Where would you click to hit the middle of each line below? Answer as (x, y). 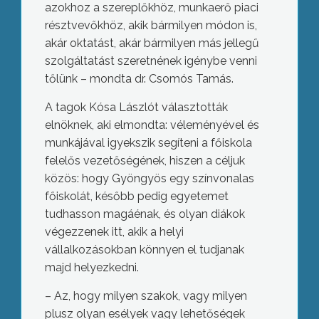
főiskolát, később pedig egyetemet (136, 197)
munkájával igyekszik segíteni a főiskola (148, 143)
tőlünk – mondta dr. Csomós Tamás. (139, 79)
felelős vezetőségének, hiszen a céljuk (145, 161)
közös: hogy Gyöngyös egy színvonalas (149, 179)
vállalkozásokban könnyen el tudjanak (144, 250)
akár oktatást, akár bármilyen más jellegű (152, 43)
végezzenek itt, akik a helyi (114, 232)
